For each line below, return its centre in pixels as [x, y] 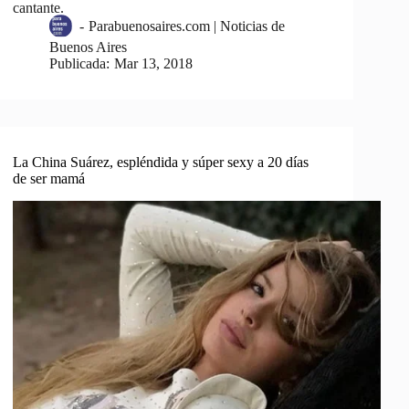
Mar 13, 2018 [153, 64]
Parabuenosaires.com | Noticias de [186, 26]
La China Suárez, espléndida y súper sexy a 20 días [161, 163]
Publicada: [80, 64]
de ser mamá [49, 179]
